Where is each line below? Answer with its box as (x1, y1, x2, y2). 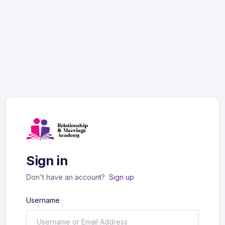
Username (26, 196, 60, 205)
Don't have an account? (26, 173, 107, 182)
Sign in (26, 153, 68, 169)
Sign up (109, 173, 134, 182)
